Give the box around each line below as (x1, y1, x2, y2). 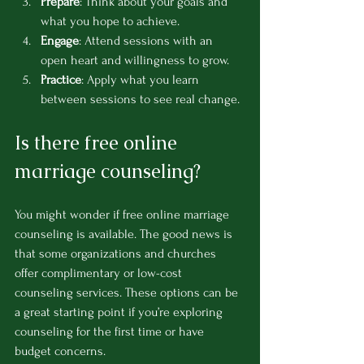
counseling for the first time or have (15, 324, 207, 340)
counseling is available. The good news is (15, 227, 236, 242)
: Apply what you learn (81, 72, 202, 88)
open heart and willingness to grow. (41, 53, 229, 68)
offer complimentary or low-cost (15, 266, 185, 281)
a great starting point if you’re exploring (15, 305, 226, 320)
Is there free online (15, 130, 182, 156)
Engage (41, 33, 79, 49)
